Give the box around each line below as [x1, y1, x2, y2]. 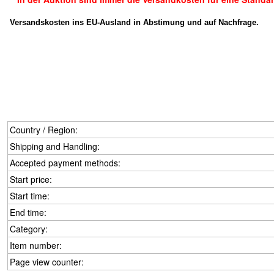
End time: [10, 206, 46, 218]
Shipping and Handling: [10, 140, 100, 152]
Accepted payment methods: [10, 157, 120, 169]
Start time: [10, 190, 50, 202]
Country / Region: [10, 124, 78, 136]
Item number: [10, 239, 62, 251]
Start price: [10, 173, 52, 185]
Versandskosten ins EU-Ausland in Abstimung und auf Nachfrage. [7, 18, 259, 27]
